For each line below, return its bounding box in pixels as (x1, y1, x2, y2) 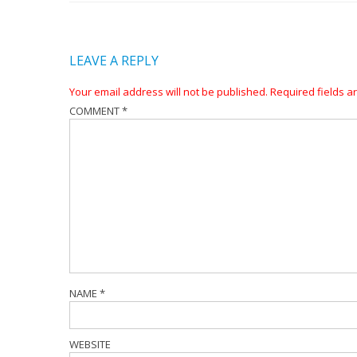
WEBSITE (69, 337, 111, 351)
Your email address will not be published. (69, 84, 268, 99)
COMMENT (69, 104, 122, 118)
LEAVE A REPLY (69, 52, 159, 69)
